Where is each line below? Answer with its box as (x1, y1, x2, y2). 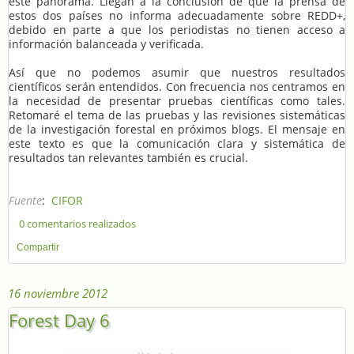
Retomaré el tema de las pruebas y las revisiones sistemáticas (9, 107, 345, 122)
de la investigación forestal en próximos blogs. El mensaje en (9, 121, 345, 137)
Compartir (17, 241, 59, 253)
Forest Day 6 (9, 307, 110, 332)
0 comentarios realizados (18, 216, 136, 231)
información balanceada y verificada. (9, 36, 204, 51)
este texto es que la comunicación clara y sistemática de (9, 135, 345, 151)
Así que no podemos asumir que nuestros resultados (9, 64, 345, 80)
